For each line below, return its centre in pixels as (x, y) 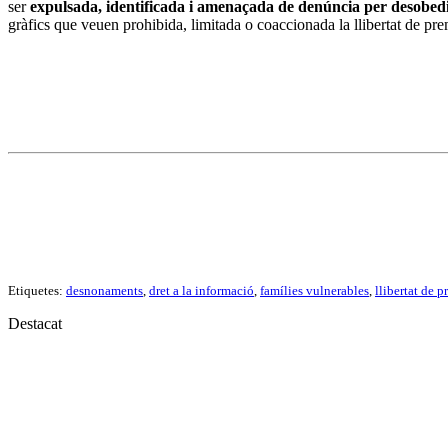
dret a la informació (201, 291)
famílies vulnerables (314, 291)
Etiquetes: (37, 291)
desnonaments (104, 291)
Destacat (35, 324)
